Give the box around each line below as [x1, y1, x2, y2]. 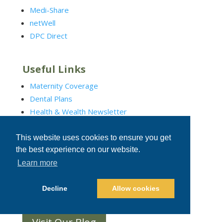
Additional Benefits [29, 119, 94, 129]
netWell [29, 17, 55, 28]
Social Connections [22, 151, 119, 165]
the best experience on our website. [16, 145, 140, 154]
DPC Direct [29, 30, 67, 41]
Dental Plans [29, 93, 72, 104]
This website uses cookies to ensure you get [16, 133, 171, 142]
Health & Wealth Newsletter [29, 106, 127, 116]
